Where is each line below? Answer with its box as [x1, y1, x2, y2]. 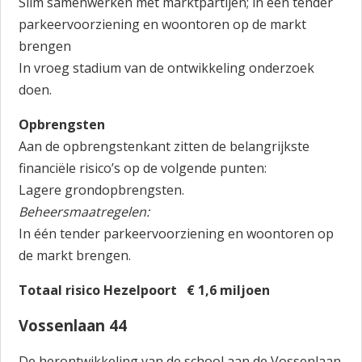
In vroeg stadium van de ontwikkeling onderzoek [19, 59, 315, 77]
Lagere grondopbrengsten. [19, 181, 185, 199]
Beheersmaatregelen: [19, 203, 150, 221]
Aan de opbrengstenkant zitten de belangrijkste [19, 137, 310, 155]
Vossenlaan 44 [19, 315, 128, 335]
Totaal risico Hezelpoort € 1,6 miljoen [19, 281, 271, 299]
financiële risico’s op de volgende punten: [19, 159, 267, 177]
